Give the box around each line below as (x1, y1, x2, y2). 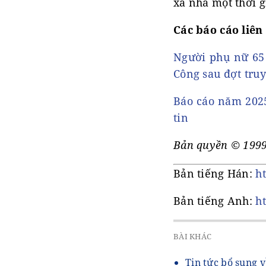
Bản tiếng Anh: (173, 194, 256, 208)
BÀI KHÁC (173, 231, 212, 242)
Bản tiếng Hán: (173, 166, 256, 180)
